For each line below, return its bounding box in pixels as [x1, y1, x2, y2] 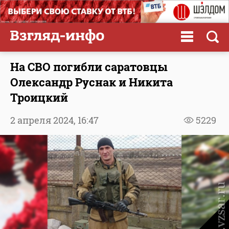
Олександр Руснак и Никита [10, 74, 173, 89]
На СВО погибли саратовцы [10, 59, 168, 74]
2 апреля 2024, [10, 113, 78, 126]
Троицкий [10, 89, 68, 105]
